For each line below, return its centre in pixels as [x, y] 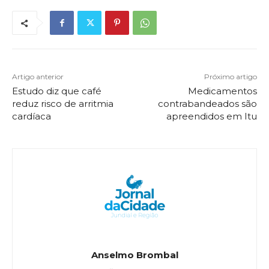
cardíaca [32, 116]
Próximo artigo [230, 77]
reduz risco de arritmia [63, 104]
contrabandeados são [207, 104]
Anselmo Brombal [134, 255]
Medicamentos [222, 91]
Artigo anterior [38, 77]
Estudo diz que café [57, 91]
